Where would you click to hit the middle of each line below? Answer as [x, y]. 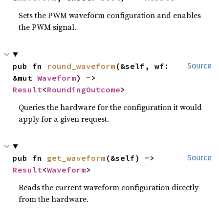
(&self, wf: [142, 66]
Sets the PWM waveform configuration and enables [110, 15]
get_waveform [77, 158]
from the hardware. [54, 199]
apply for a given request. [64, 119]
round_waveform [81, 66]
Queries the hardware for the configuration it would [110, 107]
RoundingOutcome [84, 89]
